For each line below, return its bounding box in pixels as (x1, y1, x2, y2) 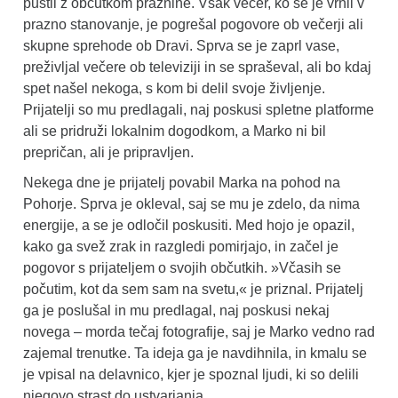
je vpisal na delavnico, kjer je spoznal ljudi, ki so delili (23, 366, 359, 382)
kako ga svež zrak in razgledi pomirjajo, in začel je (23, 238, 338, 254)
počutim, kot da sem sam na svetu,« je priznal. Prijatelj (23, 281, 363, 297)
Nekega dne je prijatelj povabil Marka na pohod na (23, 174, 340, 190)
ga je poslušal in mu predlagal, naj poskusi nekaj (23, 302, 330, 318)
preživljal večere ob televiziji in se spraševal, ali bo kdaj (23, 59, 371, 75)
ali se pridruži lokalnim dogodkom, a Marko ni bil (23, 123, 326, 139)
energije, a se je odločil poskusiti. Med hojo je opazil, (23, 217, 354, 233)
